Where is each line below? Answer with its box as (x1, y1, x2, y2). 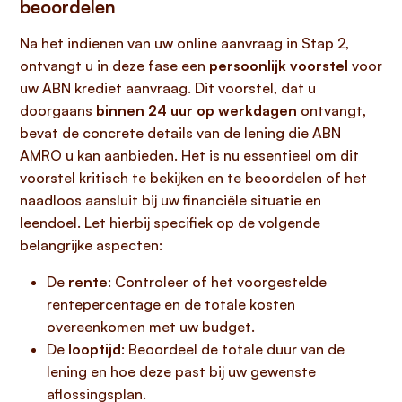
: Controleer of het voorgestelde (108, 273, 327, 291)
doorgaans (20, 101, 96, 119)
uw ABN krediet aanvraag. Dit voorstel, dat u (20, 79, 316, 97)
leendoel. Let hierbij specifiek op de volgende (20, 214, 320, 232)
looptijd (68, 340, 121, 358)
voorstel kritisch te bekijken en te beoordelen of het (20, 169, 367, 187)
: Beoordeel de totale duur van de (121, 340, 345, 358)
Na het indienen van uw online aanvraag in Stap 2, (20, 34, 349, 52)
